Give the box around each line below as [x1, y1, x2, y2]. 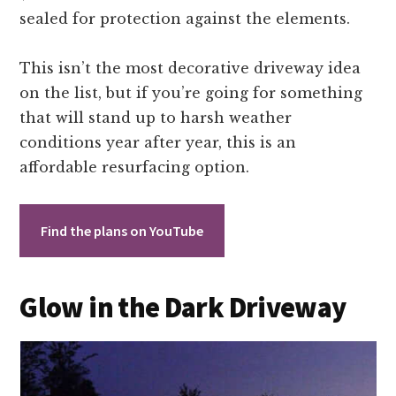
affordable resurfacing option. [19, 158, 250, 177]
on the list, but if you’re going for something [19, 84, 363, 103]
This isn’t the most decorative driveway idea [19, 59, 362, 78]
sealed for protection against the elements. [19, 10, 351, 28]
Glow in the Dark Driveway [19, 290, 346, 326]
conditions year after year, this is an [19, 133, 297, 152]
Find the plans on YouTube [41, 222, 204, 240]
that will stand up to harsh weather [19, 109, 293, 127]
